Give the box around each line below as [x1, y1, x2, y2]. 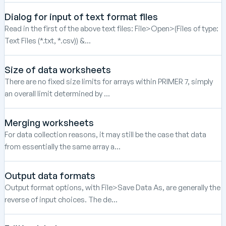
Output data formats [5, 169, 95, 181]
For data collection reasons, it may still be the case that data [5, 129, 206, 139]
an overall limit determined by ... [5, 88, 110, 98]
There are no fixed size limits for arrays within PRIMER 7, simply [5, 76, 213, 86]
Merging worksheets [5, 117, 94, 128]
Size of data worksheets [5, 64, 111, 75]
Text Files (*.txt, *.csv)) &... [5, 35, 91, 45]
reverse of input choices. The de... [5, 194, 118, 204]
